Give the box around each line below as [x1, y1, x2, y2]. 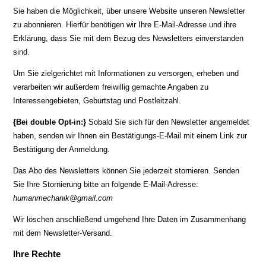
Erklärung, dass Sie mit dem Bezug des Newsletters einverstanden [13, 34, 244, 43]
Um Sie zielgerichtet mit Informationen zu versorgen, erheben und [13, 69, 239, 78]
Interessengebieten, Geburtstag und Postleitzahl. [13, 96, 182, 105]
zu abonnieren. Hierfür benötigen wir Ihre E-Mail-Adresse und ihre [13, 20, 237, 29]
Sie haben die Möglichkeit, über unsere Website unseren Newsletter [13, 7, 246, 15]
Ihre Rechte [13, 249, 61, 259]
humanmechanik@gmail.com [13, 194, 113, 202]
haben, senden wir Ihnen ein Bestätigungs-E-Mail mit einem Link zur [13, 131, 248, 140]
